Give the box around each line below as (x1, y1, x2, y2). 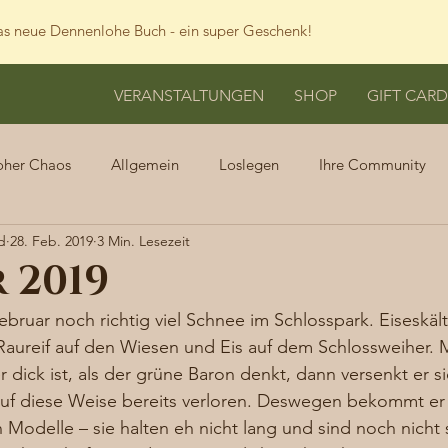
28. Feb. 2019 (10, 231, 93, 250)
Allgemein (111, 154, 179, 174)
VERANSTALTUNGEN (114, 86, 264, 106)
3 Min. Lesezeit (97, 231, 190, 250)
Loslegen (219, 154, 279, 174)
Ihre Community (319, 154, 426, 174)
